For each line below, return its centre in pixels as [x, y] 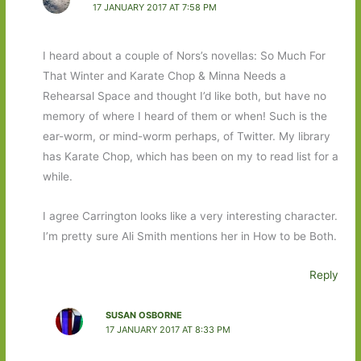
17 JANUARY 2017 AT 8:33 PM [168, 329]
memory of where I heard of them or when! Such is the [185, 116]
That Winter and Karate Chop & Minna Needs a [164, 75]
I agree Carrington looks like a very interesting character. [190, 216]
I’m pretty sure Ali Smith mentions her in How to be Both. [189, 236]
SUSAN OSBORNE [143, 315]
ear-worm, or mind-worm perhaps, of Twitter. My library [186, 136]
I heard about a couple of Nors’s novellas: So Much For [184, 55]
